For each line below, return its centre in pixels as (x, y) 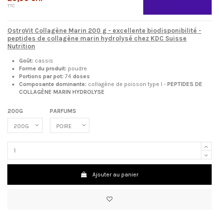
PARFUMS (63, 111)
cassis (44, 60)
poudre (77, 68)
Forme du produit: (44, 68)
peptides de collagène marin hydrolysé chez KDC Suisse (97, 38)
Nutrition (21, 46)
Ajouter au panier (116, 174)
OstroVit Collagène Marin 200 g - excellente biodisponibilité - (104, 30)
